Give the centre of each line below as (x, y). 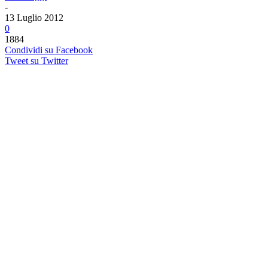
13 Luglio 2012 (34, 17)
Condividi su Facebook (49, 50)
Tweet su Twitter (36, 60)
